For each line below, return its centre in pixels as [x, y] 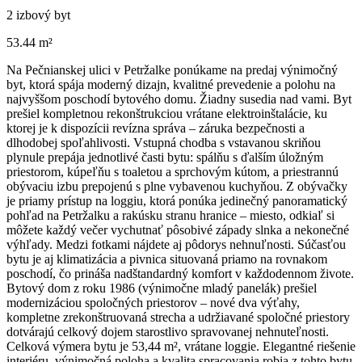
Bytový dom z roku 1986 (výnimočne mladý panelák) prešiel [162, 288]
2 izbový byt [38, 15]
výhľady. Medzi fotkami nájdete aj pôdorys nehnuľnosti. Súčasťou [176, 244]
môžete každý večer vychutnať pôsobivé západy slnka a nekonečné [178, 229]
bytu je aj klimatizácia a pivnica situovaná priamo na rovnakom [167, 259]
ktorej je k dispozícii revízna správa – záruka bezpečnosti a [156, 128]
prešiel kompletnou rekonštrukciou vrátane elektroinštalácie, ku [167, 113]
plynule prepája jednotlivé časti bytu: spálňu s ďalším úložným [165, 157]
